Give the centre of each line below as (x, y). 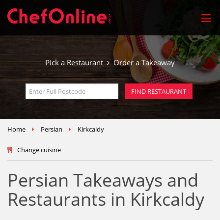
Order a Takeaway (142, 62)
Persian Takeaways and (103, 180)
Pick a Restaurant (76, 62)
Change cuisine (39, 150)
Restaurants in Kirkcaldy (106, 199)
